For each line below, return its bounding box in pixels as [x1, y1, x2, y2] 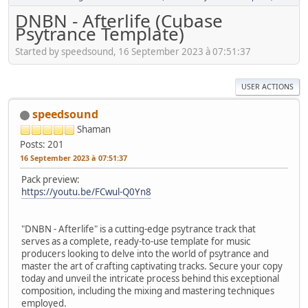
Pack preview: [21, 173, 80, 186]
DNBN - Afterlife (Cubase [15, 8, 223, 33]
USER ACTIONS [241, 81, 294, 91]
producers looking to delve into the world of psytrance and [21, 247, 269, 260]
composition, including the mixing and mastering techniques [21, 284, 274, 297]
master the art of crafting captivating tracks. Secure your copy [21, 259, 283, 272]
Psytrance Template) [15, 21, 184, 46]
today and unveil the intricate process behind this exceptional [21, 272, 279, 285]
